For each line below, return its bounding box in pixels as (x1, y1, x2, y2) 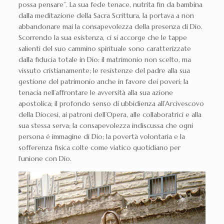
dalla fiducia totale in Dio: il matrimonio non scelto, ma (18, 55, 191, 64)
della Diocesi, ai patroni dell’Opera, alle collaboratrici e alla (18, 110, 201, 119)
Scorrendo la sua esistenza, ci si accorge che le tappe (18, 33, 187, 42)
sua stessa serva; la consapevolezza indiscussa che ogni (18, 121, 193, 130)
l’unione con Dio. (18, 154, 71, 163)
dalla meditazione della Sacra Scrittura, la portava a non (18, 11, 194, 20)
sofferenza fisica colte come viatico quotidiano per (18, 143, 180, 152)
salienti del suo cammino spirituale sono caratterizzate (18, 44, 191, 53)
